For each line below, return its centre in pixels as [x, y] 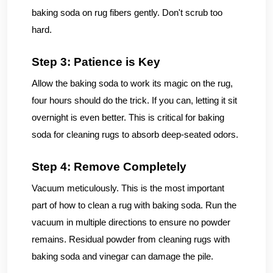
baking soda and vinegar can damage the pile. [122, 256]
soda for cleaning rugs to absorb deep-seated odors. [135, 134]
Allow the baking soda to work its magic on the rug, [132, 83]
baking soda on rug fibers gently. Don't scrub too [127, 12]
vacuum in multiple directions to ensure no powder [131, 222]
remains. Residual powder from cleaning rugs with [131, 239]
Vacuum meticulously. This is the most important [128, 188]
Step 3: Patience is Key [96, 62]
